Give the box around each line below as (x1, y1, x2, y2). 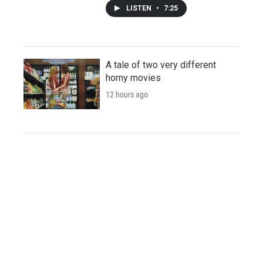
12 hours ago (106, 89, 148, 99)
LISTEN (126, 4, 153, 12)
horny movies (106, 72, 161, 83)
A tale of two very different (106, 59, 216, 70)
